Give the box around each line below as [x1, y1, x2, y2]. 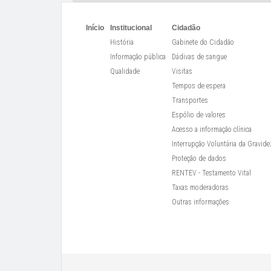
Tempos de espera [172, 82, 226, 90]
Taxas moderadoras [172, 183, 229, 192]
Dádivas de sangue [172, 53, 227, 61]
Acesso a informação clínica [172, 125, 252, 134]
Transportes [172, 96, 208, 105]
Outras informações [172, 198, 229, 206]
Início [86, 24, 104, 32]
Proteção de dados [172, 154, 226, 163]
